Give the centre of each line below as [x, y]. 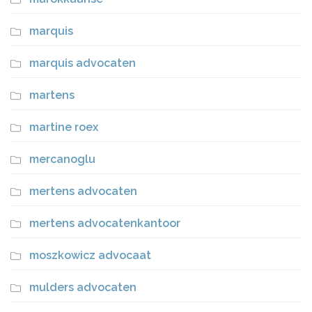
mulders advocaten [83, 287]
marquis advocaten [83, 63]
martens [52, 95]
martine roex [64, 127]
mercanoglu [62, 159]
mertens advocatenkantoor [105, 223]
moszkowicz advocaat [90, 255]
